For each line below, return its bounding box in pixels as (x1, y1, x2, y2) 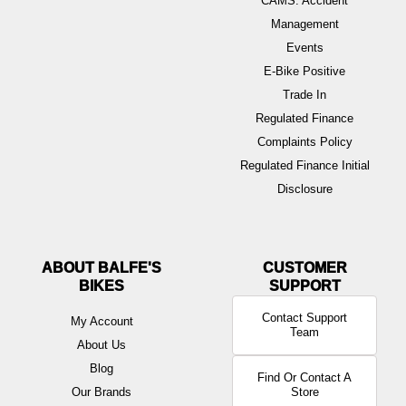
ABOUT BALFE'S (42, 259, 161, 275)
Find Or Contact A (257, 370, 352, 384)
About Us (77, 337, 126, 352)
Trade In (283, 87, 326, 101)
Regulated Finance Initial (239, 158, 370, 172)
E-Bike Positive (264, 63, 345, 78)
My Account (70, 314, 133, 328)
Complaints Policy (256, 134, 353, 149)
